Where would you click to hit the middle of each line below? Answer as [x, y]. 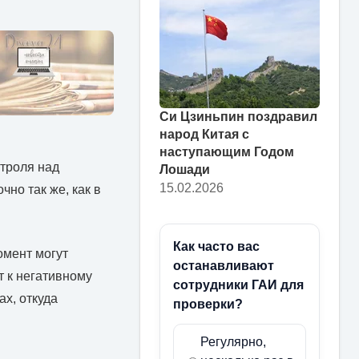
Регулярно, [233, 341]
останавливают [224, 265]
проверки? [208, 304]
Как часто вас [216, 246]
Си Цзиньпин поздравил [238, 116]
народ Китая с [204, 134]
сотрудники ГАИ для [238, 284]
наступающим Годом [227, 151]
